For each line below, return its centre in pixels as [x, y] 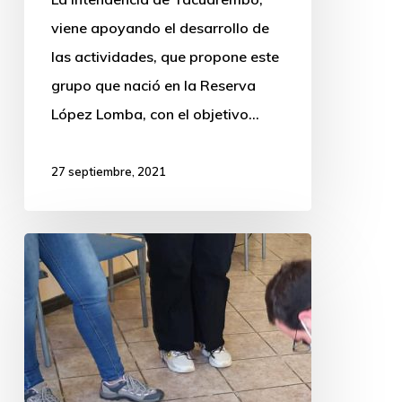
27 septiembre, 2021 [108, 171]
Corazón [52, 304]
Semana [51, 246]
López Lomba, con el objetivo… [155, 114]
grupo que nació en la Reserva [153, 85]
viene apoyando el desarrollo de [160, 27]
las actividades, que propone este [165, 56]
